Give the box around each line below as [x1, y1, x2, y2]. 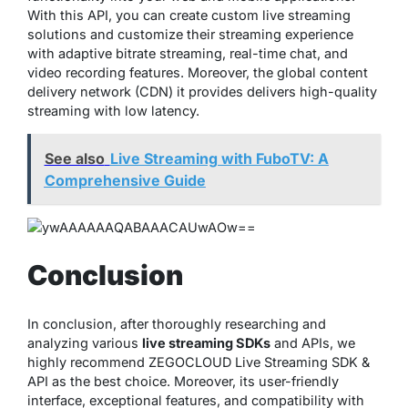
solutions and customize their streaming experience [27, 26, 353, 43]
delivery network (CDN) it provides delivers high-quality [27, 84, 377, 100]
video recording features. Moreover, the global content [27, 65, 368, 81]
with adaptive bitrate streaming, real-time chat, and [27, 46, 348, 62]
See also [44, 148, 105, 168]
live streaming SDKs [142, 335, 270, 352]
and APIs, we [270, 335, 355, 352]
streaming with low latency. [27, 103, 199, 119]
